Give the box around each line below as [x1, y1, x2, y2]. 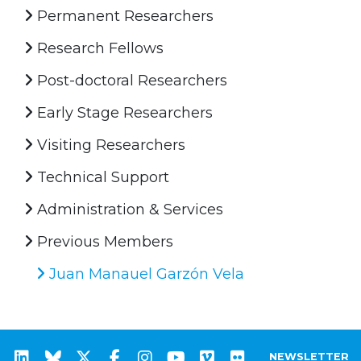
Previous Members [33, 232, 173, 251]
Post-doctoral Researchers [33, 71, 227, 89]
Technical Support [33, 168, 169, 186]
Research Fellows [33, 39, 164, 57]
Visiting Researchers [33, 135, 185, 154]
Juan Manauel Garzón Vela [45, 264, 244, 283]
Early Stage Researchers [33, 103, 213, 122]
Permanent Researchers [33, 6, 214, 25]
